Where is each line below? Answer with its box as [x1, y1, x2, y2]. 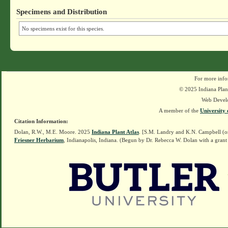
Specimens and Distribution [16, 7, 107, 16]
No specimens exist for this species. [22, 25, 105, 32]
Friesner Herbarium [14, 137, 64, 143]
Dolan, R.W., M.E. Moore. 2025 [14, 129, 92, 135]
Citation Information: [14, 118, 68, 124]
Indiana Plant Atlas [92, 129, 139, 135]
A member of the [159, 107, 200, 113]
